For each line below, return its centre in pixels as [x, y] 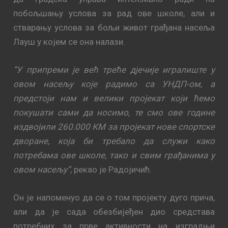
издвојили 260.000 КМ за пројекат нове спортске [114, 126]
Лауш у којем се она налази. [69, 41]
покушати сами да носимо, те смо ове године [114, 112]
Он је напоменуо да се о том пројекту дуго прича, [114, 197]
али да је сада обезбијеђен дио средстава [114, 211]
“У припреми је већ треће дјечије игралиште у [114, 69]
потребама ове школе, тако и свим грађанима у [114, 155]
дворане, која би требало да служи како [114, 141]
